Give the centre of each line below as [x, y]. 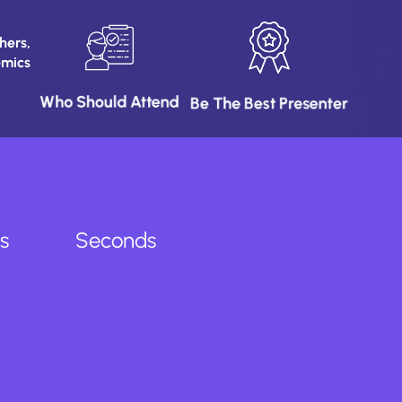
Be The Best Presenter [269, 103]
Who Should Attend [109, 103]
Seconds [116, 240]
